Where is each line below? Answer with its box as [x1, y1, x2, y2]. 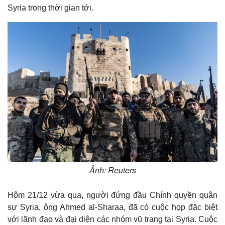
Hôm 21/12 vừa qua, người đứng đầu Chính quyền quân [8, 191, 217, 200]
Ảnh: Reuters [89, 164, 136, 176]
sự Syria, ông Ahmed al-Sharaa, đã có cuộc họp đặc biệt [8, 203, 217, 212]
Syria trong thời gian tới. [8, 4, 93, 13]
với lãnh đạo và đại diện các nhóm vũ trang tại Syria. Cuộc [8, 215, 217, 224]
